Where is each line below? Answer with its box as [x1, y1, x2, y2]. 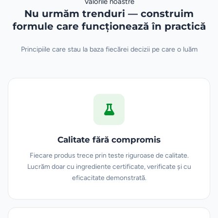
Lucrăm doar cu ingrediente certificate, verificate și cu [27, 162, 191, 171]
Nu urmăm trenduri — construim [24, 7, 194, 19]
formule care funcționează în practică [12, 19, 206, 32]
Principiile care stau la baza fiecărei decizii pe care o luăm [20, 44, 198, 54]
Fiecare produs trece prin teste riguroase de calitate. [29, 151, 189, 160]
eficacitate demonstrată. [72, 173, 146, 182]
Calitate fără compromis [57, 134, 161, 145]
